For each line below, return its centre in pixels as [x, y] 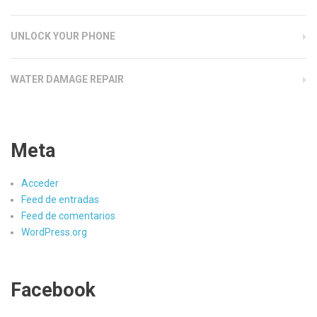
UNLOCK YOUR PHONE [63, 36]
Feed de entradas [60, 199]
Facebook [53, 290]
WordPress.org [54, 232]
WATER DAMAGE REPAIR [67, 79]
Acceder [40, 183]
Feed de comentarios [68, 215]
